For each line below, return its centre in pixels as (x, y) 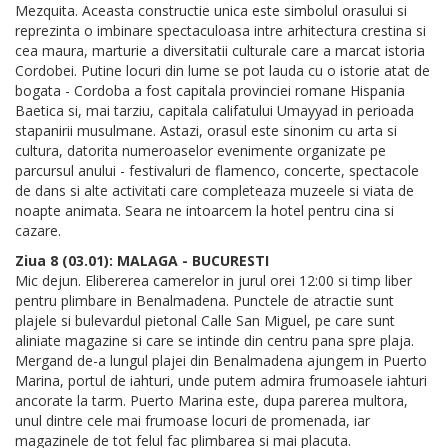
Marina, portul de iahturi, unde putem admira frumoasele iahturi (221, 381)
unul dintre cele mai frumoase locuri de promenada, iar (192, 421)
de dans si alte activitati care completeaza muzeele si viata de (214, 191)
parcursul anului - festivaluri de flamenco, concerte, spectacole (217, 171)
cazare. (38, 231)
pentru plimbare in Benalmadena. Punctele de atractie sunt (204, 301)
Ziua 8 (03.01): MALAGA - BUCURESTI (142, 261)
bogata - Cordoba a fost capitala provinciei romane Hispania (210, 91)
